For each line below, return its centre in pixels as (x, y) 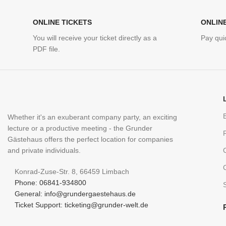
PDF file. (46, 49)
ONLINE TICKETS (62, 22)
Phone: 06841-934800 (50, 183)
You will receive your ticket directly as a (95, 38)
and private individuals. (44, 151)
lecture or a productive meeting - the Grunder (80, 128)
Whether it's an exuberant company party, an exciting (92, 117)
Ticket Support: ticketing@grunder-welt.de (81, 205)
